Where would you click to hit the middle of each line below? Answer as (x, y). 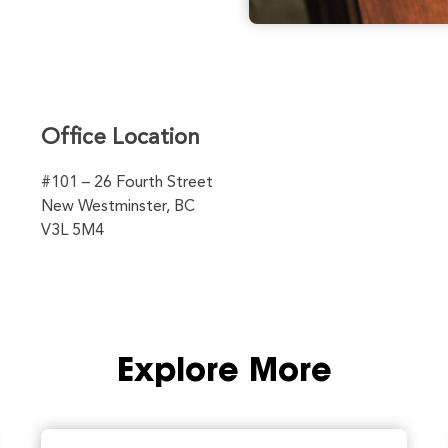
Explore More (224, 372)
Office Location (120, 137)
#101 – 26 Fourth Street (126, 182)
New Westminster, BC (117, 206)
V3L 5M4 (72, 230)
